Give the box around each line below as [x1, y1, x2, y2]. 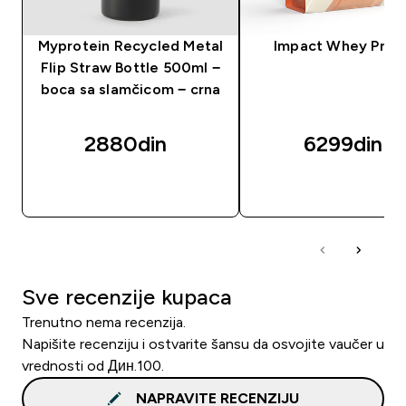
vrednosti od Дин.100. [22, 357, 164, 373]
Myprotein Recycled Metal [37, 37, 224, 53]
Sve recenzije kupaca [22, 284, 232, 309]
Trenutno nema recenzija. [22, 314, 186, 330]
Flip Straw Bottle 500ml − [41, 59, 220, 75]
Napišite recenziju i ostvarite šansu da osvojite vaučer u [22, 335, 384, 352]
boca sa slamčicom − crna [40, 81, 221, 97]
